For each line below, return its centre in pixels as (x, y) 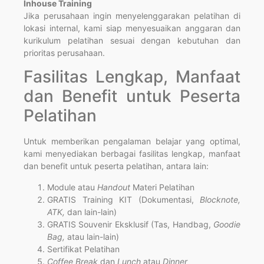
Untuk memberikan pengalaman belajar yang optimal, (132, 141)
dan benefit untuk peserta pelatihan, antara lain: (116, 166)
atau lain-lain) (93, 236)
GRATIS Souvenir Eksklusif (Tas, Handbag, (130, 224)
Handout (115, 187)
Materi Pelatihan (164, 187)
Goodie (227, 224)
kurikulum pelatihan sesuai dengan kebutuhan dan (132, 41)
